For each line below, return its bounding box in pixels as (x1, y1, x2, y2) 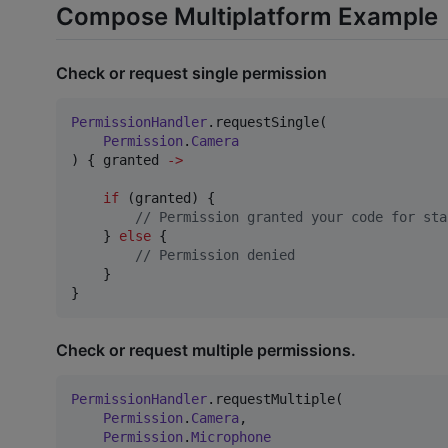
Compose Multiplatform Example (56, 2, 438, 32)
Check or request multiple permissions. (56, 340, 356, 361)
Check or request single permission (56, 62, 327, 83)
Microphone (191, 429, 271, 446)
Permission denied (151, 246, 295, 263)
